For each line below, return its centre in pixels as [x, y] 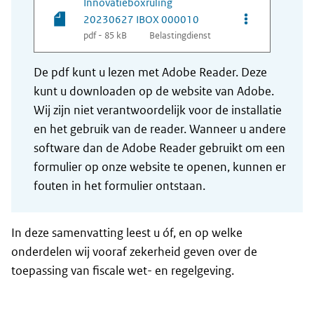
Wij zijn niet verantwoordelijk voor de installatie [158, 110]
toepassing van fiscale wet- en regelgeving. [123, 271]
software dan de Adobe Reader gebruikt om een [159, 148]
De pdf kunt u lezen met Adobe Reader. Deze [150, 73]
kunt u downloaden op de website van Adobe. [154, 91]
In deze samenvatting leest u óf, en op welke [127, 233]
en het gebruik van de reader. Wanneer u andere [160, 129]
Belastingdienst [180, 36]
